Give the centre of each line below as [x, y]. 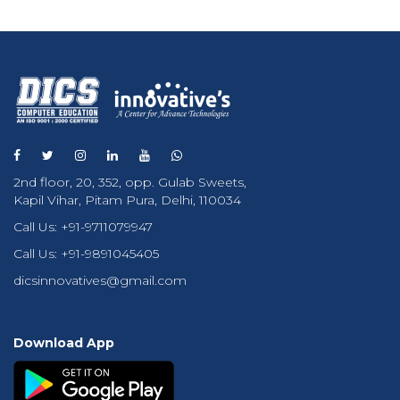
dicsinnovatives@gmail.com [100, 280]
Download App [64, 343]
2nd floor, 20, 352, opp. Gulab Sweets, [130, 182]
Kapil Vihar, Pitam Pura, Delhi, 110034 [127, 200]
